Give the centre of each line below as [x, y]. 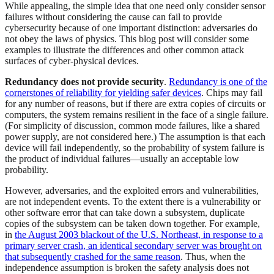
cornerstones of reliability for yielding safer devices [103, 93]
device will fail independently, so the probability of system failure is [135, 148]
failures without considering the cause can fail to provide [113, 17]
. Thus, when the [213, 257]
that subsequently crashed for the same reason [93, 257]
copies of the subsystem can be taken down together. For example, [132, 224]
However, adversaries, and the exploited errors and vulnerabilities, [132, 191]
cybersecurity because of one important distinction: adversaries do [131, 28]
